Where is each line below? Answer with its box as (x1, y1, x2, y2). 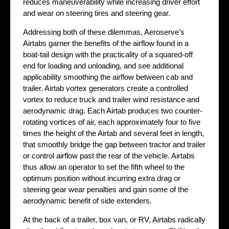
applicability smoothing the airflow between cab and (23, 73, 193, 82)
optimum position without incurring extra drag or (23, 174, 180, 183)
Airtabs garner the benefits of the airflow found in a (23, 39, 189, 48)
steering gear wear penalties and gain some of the (23, 185, 188, 194)
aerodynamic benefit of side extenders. (23, 196, 152, 205)
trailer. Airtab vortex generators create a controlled (23, 84, 188, 93)
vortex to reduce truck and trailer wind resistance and (23, 95, 199, 104)
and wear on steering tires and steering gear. (23, 9, 170, 18)
